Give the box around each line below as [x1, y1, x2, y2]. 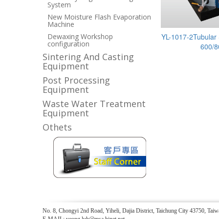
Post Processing [43, 74, 110, 87]
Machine [47, 20, 75, 29]
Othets [43, 121, 72, 133]
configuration [47, 39, 90, 49]
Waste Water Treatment [43, 98, 146, 110]
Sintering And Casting [43, 51, 134, 63]
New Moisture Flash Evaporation [47, 12, 152, 22]
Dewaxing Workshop [47, 32, 113, 42]
